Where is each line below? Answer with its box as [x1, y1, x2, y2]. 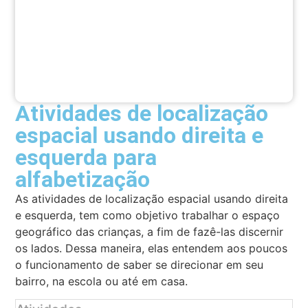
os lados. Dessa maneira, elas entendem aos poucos [15, 241, 288, 256]
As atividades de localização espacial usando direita [15, 192, 289, 206]
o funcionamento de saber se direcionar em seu [15, 258, 264, 272]
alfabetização [15, 166, 151, 193]
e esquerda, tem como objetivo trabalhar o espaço [15, 208, 280, 223]
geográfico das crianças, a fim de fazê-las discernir [15, 225, 284, 239]
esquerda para [15, 144, 157, 171]
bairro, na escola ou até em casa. [15, 274, 188, 289]
